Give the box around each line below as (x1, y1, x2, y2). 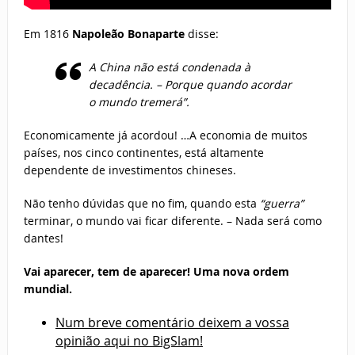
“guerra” (256, 196, 303, 212)
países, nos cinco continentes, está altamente (23, 145, 264, 161)
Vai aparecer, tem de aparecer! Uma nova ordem (23, 264, 289, 280)
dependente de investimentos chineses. (23, 162, 236, 178)
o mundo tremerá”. (88, 94, 189, 110)
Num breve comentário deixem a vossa (55, 314, 289, 332)
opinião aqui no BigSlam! (55, 332, 203, 350)
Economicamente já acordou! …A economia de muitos (23, 128, 307, 143)
